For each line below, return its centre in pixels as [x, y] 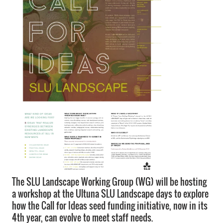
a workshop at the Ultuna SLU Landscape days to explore [110, 193]
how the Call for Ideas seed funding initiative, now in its [110, 205]
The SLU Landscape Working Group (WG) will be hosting [109, 181]
